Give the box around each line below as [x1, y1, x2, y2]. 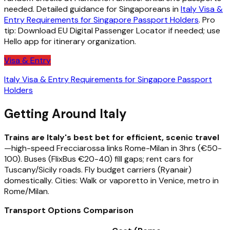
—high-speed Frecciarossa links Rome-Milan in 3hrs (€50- [4, 142, 222, 154]
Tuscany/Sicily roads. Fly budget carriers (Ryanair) [4, 164, 191, 175]
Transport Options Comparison [4, 204, 133, 216]
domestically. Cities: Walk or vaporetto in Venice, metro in [4, 175, 219, 186]
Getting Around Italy [4, 105, 127, 122]
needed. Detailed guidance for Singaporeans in [4, 4, 181, 15]
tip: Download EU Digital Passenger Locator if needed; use [4, 25, 220, 36]
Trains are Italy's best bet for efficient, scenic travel [4, 131, 219, 143]
